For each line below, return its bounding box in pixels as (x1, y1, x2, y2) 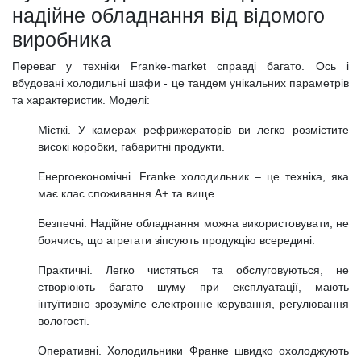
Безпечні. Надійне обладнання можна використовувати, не (38, 216, 349, 230)
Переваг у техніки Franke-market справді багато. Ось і (12, 59, 349, 73)
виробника (12, 27, 111, 51)
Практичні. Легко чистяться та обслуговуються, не (38, 263, 349, 276)
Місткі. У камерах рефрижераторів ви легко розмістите (38, 122, 349, 136)
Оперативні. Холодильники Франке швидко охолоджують (38, 343, 349, 357)
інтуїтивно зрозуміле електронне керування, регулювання (38, 297, 349, 310)
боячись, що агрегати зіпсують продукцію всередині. (38, 233, 315, 247)
